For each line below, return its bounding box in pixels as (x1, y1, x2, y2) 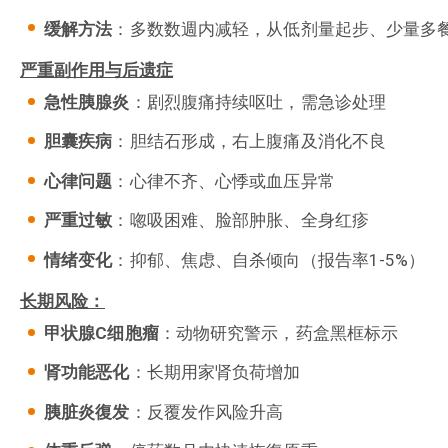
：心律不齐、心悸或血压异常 (112, 170, 335, 191)
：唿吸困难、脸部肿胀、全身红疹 (112, 210, 369, 231)
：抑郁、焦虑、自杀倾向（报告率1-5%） (112, 249, 426, 270)
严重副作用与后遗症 (20, 59, 173, 80)
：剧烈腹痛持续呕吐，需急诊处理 (129, 91, 386, 112)
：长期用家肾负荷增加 (129, 362, 301, 383)
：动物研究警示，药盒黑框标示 (158, 322, 399, 343)
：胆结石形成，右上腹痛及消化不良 (112, 131, 387, 152)
